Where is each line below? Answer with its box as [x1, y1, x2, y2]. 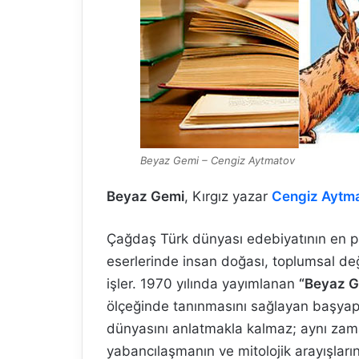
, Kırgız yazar [184, 188, 272, 204]
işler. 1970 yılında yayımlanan [107, 276, 299, 292]
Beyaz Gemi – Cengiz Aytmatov [139, 154, 295, 167]
